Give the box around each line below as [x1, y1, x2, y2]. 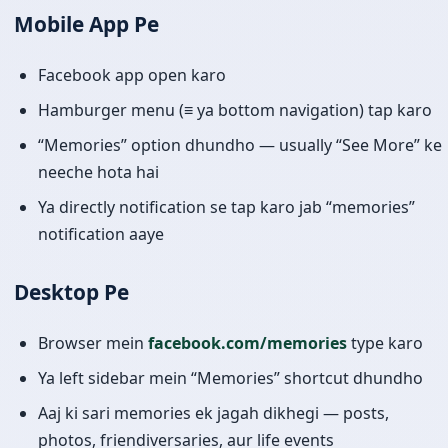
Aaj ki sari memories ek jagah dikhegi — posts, [38, 401, 389, 424]
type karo [347, 331, 423, 354]
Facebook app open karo [38, 63, 226, 86]
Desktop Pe [14, 277, 129, 306]
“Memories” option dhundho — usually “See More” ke [38, 133, 442, 156]
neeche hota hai [38, 160, 159, 183]
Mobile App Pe [14, 9, 159, 38]
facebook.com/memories [148, 331, 347, 354]
